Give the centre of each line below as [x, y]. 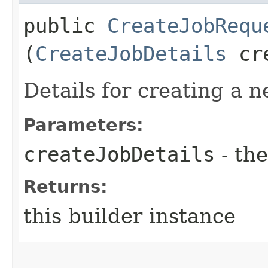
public [65, 25]
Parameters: [83, 125]
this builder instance [130, 216]
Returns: [66, 186]
